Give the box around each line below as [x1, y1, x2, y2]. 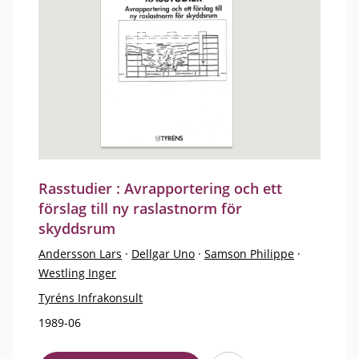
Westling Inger [38, 265, 116, 280]
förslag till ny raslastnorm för [38, 199, 242, 218]
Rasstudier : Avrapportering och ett [38, 179, 282, 198]
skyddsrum [38, 219, 115, 238]
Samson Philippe [204, 246, 294, 261]
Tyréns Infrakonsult [38, 290, 143, 305]
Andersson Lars [38, 246, 122, 261]
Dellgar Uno [131, 246, 195, 261]
